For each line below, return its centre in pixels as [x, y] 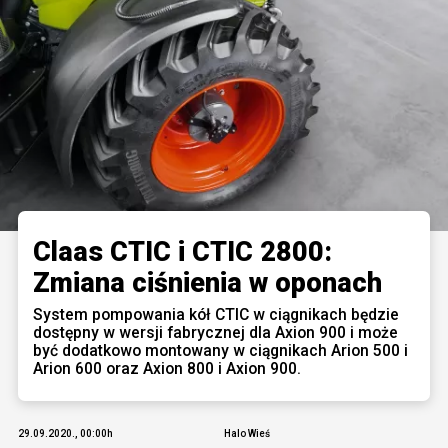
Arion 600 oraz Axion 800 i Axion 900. [167, 368]
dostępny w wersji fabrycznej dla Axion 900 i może [215, 332]
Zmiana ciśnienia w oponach [207, 282]
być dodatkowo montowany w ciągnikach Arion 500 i [220, 350]
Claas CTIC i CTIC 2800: [182, 251]
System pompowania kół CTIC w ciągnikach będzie [216, 314]
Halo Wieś [247, 433]
